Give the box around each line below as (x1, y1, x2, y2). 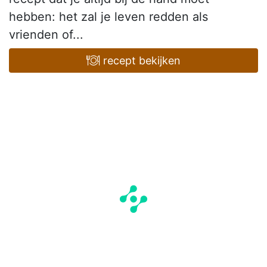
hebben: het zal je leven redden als (9, 9, 208, 24)
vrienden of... (9, 27, 83, 42)
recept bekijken (100, 54, 181, 67)
